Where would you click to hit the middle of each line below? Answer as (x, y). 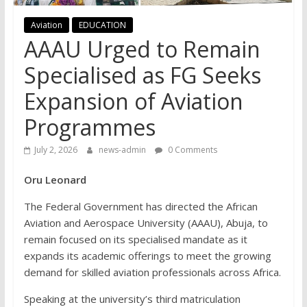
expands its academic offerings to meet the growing (147, 255)
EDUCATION (102, 25)
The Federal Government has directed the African (140, 206)
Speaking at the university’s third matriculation (132, 298)
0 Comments (191, 149)
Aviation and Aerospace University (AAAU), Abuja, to (146, 222)
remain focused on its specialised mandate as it (135, 239)
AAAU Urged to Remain (142, 49)
